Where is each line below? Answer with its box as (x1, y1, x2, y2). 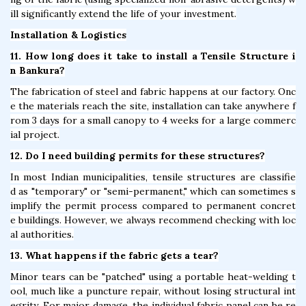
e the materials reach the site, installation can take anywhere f (10, 99, 296, 112)
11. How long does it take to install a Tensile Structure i (10, 49, 296, 62)
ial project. (10, 128, 59, 141)
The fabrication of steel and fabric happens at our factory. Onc (10, 85, 296, 98)
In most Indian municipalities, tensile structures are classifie (10, 170, 296, 183)
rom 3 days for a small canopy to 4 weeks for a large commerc (10, 113, 296, 126)
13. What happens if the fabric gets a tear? (10, 249, 219, 262)
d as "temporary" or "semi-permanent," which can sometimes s (10, 184, 296, 197)
